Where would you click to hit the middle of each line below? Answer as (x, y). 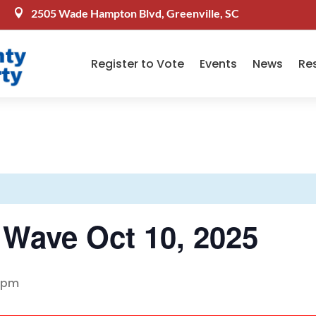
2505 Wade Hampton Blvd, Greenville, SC (135, 13)
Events (218, 63)
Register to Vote (137, 63)
